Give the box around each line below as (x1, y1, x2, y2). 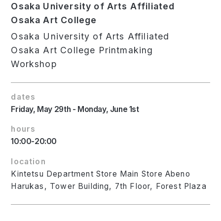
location (11, 157, 46, 167)
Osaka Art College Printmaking (11, 44, 153, 55)
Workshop (11, 58, 57, 69)
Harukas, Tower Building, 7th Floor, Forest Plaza (11, 182, 207, 191)
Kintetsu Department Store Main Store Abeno (11, 169, 190, 179)
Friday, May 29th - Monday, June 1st (11, 104, 139, 114)
